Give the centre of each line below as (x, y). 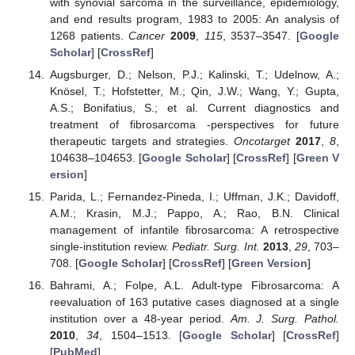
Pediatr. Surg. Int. (216, 246)
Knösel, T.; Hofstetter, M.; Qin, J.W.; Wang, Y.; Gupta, (194, 91)
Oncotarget (262, 141)
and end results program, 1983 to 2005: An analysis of (194, 19)
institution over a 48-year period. (140, 319)
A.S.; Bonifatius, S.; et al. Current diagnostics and (194, 107)
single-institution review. (111, 246)
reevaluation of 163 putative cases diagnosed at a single (194, 302)
